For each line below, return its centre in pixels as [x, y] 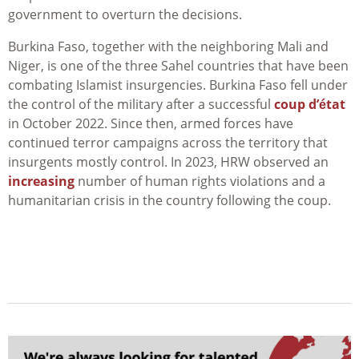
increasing [41, 182]
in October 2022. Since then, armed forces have [151, 124]
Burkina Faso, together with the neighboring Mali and [168, 47]
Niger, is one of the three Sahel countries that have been [178, 66]
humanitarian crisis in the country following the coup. [169, 201]
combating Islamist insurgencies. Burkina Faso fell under [178, 85]
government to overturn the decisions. [125, 15]
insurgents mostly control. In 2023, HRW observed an [168, 162]
